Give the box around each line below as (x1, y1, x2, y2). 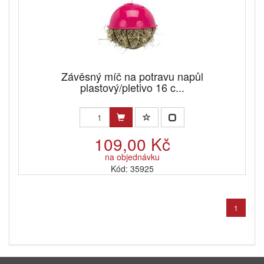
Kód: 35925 (110, 163, 154, 175)
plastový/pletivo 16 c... (80, 80, 184, 95)
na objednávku (104, 151, 160, 163)
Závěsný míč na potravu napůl (61, 68, 203, 84)
